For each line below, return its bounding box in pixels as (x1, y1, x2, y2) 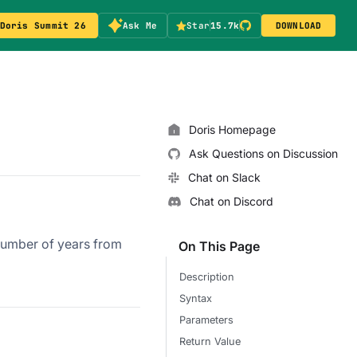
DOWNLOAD (275, 19, 322, 31)
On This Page (178, 238, 260, 254)
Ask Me (122, 19, 158, 31)
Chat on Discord (190, 194, 273, 208)
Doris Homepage (189, 123, 276, 136)
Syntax (179, 292, 212, 304)
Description (179, 271, 234, 283)
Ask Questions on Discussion (189, 147, 338, 160)
